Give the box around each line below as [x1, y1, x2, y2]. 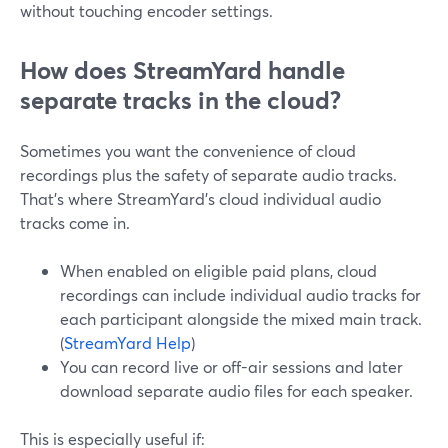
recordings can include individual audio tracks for [60, 284, 421, 305]
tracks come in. [20, 212, 130, 233]
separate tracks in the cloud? [20, 84, 341, 116]
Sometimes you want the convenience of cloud [20, 140, 356, 161]
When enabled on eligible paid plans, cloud [60, 260, 377, 281]
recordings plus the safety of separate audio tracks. [20, 164, 397, 185]
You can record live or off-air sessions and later [60, 356, 403, 377]
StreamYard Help [64, 332, 191, 353]
